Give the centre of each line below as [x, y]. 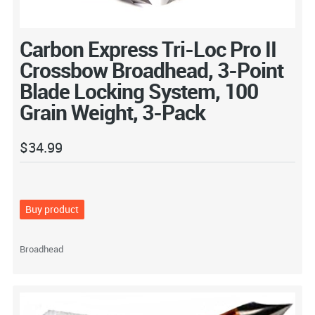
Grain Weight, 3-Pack [112, 112]
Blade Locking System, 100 [139, 91]
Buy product [52, 210]
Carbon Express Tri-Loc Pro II [148, 49]
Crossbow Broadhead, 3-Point [151, 70]
